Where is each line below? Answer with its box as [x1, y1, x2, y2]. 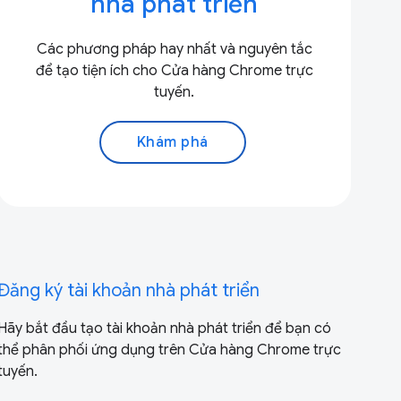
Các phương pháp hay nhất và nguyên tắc [36, 39, 312, 58]
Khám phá [136, 132, 209, 151]
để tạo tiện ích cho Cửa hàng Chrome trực [35, 61, 313, 80]
